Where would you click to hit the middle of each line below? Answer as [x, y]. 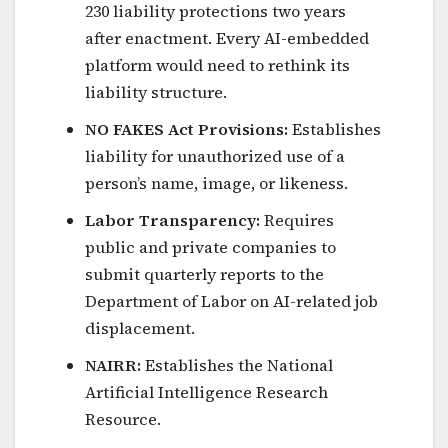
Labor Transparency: [172, 219]
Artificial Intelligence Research [206, 391]
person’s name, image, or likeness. [216, 182]
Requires [297, 219]
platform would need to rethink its [217, 64]
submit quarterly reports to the [204, 273]
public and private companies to [210, 246]
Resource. [123, 418]
